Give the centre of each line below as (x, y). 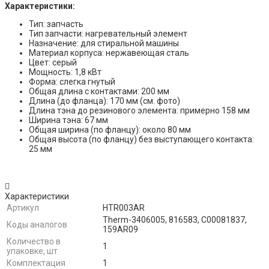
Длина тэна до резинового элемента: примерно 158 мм (139, 111)
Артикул (23, 208)
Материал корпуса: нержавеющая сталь (109, 53)
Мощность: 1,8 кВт (65, 72)
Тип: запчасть (56, 24)
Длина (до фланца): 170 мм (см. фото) (104, 101)
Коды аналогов (37, 225)
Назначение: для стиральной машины (104, 44)
